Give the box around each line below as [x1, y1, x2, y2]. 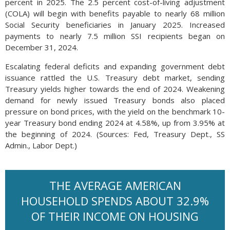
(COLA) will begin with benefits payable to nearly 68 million [5, 8, 225, 18]
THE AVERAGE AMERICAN [49, 178, 181, 193]
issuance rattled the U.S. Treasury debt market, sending [5, 72, 225, 83]
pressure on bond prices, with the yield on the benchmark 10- [5, 106, 225, 117]
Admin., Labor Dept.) [5, 140, 77, 150]
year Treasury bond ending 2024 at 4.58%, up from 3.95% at [5, 118, 225, 128]
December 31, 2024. [5, 42, 78, 52]
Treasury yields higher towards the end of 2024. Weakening [5, 84, 225, 94]
